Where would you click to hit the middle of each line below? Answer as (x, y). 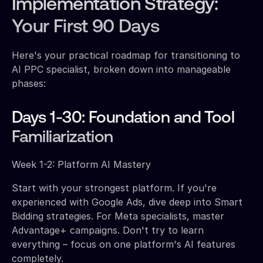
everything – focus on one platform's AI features (124, 244)
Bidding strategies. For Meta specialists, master (118, 216)
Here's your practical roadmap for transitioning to (126, 55)
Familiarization (63, 138)
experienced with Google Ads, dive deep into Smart (127, 202)
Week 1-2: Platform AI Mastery (81, 164)
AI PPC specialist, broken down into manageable (121, 69)
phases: (29, 83)
